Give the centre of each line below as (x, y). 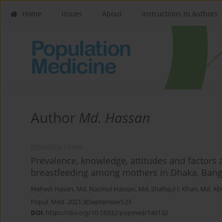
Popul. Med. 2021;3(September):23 (81, 202)
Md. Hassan (114, 118)
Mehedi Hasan (52, 189)
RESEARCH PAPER (57, 148)
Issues (72, 14)
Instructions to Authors (180, 14)
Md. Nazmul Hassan (106, 189)
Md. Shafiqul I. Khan (168, 189)
